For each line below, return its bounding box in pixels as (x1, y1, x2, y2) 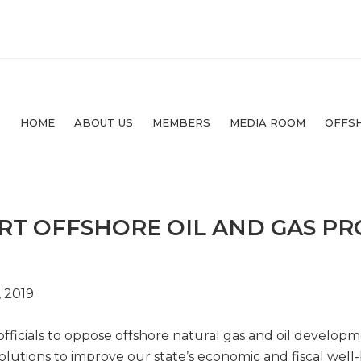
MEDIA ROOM (230, 116, 305, 129)
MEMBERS (152, 116, 210, 129)
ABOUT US (74, 116, 133, 129)
